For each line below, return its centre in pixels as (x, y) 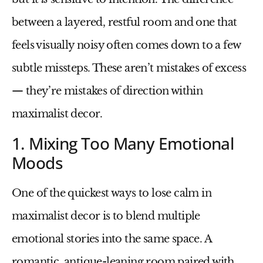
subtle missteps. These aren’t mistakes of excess (129, 68)
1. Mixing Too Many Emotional (123, 144)
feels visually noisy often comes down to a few (126, 45)
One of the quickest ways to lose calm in (112, 193)
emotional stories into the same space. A (112, 239)
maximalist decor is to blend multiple (106, 216)
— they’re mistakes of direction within (107, 91)
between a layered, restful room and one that (124, 22)
